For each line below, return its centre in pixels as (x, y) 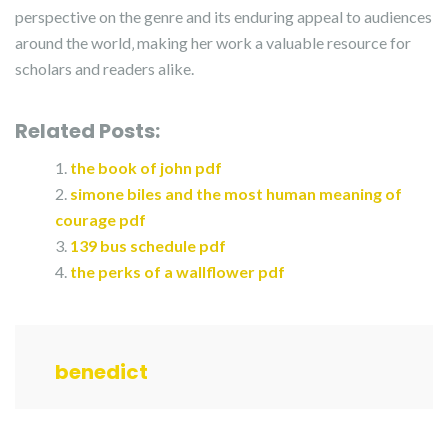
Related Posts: (87, 131)
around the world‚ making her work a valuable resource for (213, 42)
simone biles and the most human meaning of (236, 193)
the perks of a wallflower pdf (177, 271)
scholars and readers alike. (104, 68)
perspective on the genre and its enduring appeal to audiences (223, 16)
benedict (101, 372)
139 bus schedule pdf (148, 245)
